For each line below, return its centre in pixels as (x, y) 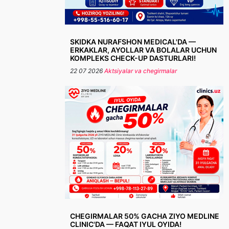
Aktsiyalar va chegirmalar (141, 71)
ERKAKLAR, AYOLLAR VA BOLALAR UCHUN (143, 50)
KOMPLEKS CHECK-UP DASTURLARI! (133, 58)
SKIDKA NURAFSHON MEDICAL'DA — (133, 42)
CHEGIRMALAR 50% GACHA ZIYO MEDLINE (145, 216)
